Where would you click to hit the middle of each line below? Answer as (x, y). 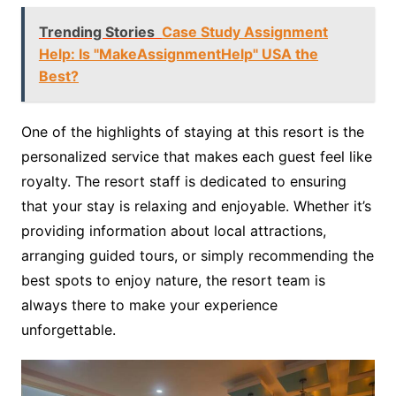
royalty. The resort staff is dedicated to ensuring (183, 182)
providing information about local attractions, (173, 231)
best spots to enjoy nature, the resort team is (173, 281)
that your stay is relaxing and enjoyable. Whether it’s (196, 206)
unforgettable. (68, 330)
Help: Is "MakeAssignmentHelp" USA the (178, 54)
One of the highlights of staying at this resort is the (192, 132)
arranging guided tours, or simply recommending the (197, 256)
